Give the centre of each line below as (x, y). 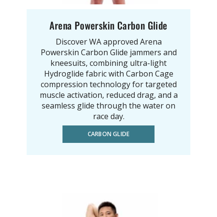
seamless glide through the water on (108, 105)
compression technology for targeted (108, 84)
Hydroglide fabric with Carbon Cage (108, 73)
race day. (108, 116)
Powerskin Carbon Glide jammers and (108, 52)
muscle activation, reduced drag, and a (108, 95)
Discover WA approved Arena (108, 41)
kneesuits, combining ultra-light (108, 63)
